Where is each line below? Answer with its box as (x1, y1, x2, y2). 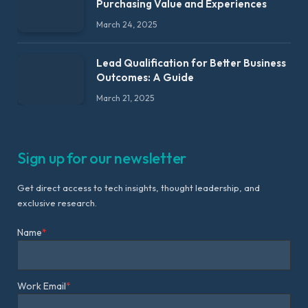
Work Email (17, 280, 66, 293)
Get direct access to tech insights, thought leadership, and (17, 182, 260, 194)
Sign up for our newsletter (17, 148, 187, 168)
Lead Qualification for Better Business (96, 56, 286, 69)
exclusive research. (17, 197, 97, 209)
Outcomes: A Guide (96, 70, 194, 84)
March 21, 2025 (96, 92, 154, 103)
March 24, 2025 (96, 19, 157, 30)
